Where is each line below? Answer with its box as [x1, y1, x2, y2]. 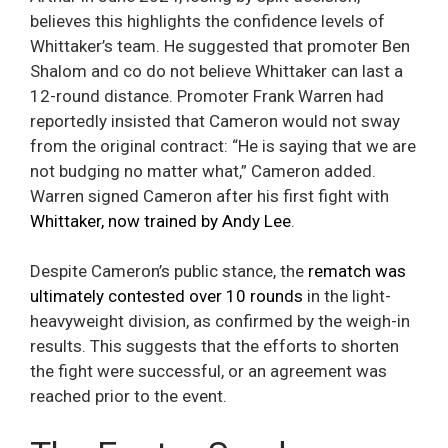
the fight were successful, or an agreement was [30, 361, 387, 382]
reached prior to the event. [30, 386, 227, 407]
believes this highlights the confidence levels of [30, 10, 385, 31]
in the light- [303, 286, 391, 307]
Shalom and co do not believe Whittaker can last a [30, 60, 403, 81]
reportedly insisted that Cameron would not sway [30, 110, 400, 131]
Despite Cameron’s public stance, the [30, 261, 308, 282]
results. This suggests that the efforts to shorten [30, 336, 399, 357]
